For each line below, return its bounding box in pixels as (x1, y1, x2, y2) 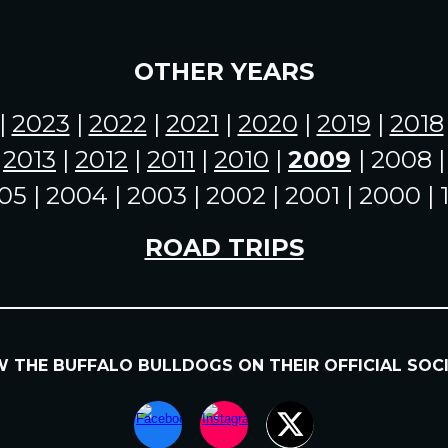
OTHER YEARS (134, 57, 314, 86)
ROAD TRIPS (144, 233, 304, 262)
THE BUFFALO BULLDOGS (14, 356, 238, 375)
